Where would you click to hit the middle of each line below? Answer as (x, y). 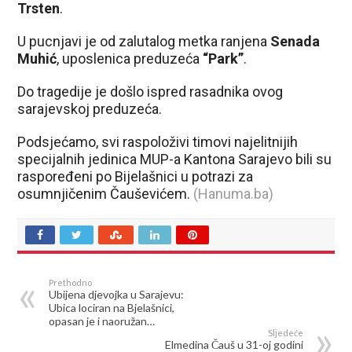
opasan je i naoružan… (102, 321)
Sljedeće (285, 332)
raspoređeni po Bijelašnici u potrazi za (136, 176)
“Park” (224, 58)
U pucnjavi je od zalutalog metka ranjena (144, 41)
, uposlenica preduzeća (130, 58)
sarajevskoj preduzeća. (90, 108)
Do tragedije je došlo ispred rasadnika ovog (150, 91)
